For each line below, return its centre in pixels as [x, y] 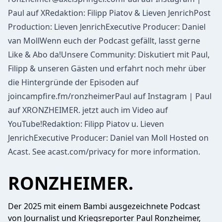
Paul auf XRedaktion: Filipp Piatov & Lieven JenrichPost [109, 13]
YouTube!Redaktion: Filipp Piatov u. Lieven [86, 124]
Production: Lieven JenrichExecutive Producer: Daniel [107, 27]
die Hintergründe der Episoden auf [73, 82]
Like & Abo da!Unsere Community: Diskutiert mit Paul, [109, 55]
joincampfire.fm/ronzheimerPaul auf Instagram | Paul [110, 96]
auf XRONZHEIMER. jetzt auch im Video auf [88, 110]
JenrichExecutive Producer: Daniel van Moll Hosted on [108, 138]
